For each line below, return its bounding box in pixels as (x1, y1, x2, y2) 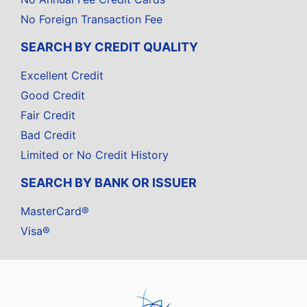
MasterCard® (21, 204, 89, 219)
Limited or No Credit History (21, 148, 169, 162)
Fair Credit (21, 108, 75, 123)
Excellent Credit (21, 69, 103, 83)
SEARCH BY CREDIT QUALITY (21, 40, 198, 55)
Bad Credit (21, 128, 76, 143)
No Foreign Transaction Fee (21, 12, 162, 27)
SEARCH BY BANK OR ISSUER (21, 175, 197, 191)
